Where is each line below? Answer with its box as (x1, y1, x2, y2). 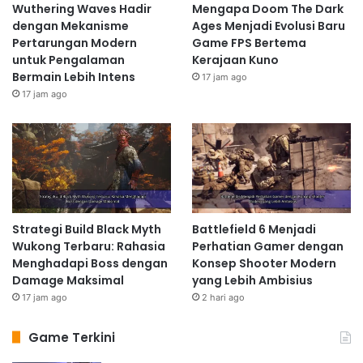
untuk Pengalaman (12, 51, 125, 68)
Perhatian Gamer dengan (191, 237, 344, 254)
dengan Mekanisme (12, 17, 129, 34)
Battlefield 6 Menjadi (191, 220, 316, 237)
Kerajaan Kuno (191, 51, 279, 68)
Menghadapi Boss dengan (12, 254, 168, 271)
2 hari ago (201, 291, 245, 303)
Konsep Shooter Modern (191, 254, 336, 271)
